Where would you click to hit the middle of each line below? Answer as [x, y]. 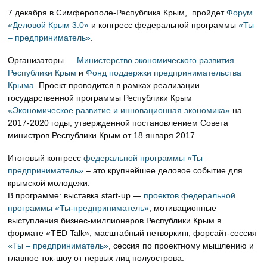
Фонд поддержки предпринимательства [164, 72]
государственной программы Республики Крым [100, 97]
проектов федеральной [190, 195]
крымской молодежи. [49, 183]
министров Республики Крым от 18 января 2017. [103, 135]
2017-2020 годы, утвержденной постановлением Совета [118, 122]
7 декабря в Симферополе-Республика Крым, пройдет [117, 13]
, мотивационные [183, 208]
